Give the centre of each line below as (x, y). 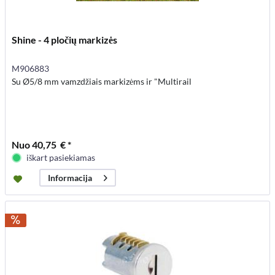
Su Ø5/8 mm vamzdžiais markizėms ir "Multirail (102, 82)
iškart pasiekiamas (61, 158)
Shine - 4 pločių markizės (65, 40)
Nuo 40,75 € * (42, 145)
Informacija (70, 178)
